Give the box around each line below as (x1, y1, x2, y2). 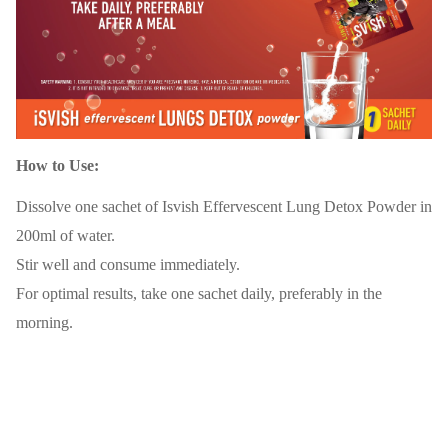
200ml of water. (16, 227, 115, 245)
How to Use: (16, 157, 99, 175)
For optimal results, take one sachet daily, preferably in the (16, 285, 382, 303)
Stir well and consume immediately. (16, 256, 240, 274)
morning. (16, 314, 73, 332)
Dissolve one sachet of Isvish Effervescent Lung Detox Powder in (16, 198, 432, 216)
